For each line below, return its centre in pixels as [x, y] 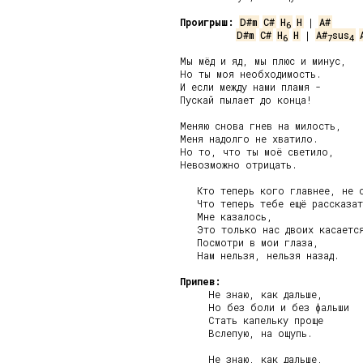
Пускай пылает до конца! [246, 100]
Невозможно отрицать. [239, 164]
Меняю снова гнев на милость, [261, 126]
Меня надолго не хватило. [249, 139]
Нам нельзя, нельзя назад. [260, 255]
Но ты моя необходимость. [251, 74]
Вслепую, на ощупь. [246, 333]
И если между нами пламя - [250, 87]
